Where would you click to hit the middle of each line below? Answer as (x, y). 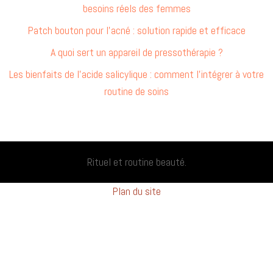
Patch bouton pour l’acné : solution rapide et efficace (136, 30)
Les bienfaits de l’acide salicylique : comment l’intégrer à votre (136, 74)
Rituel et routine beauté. (136, 161)
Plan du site (136, 191)
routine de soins (136, 91)
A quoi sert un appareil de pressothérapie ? (136, 52)
